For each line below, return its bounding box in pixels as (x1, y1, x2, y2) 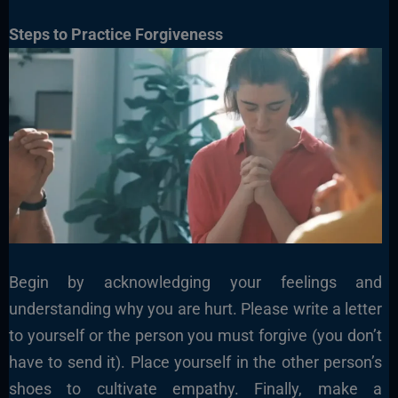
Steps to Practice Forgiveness (8, 24, 223, 44)
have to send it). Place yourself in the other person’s (8, 352, 383, 371)
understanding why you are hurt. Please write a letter (8, 298, 383, 318)
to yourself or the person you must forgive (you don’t (8, 325, 383, 345)
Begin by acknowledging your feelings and (8, 272, 383, 291)
